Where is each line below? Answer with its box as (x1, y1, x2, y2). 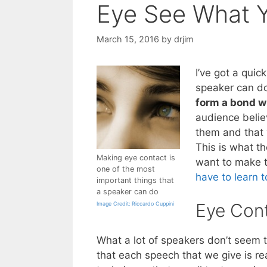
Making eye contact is (97, 153, 175, 162)
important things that (97, 175, 174, 185)
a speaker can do (97, 187, 159, 196)
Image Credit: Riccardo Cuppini (97, 200, 174, 207)
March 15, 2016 (97, 33, 159, 44)
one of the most (97, 164, 155, 173)
